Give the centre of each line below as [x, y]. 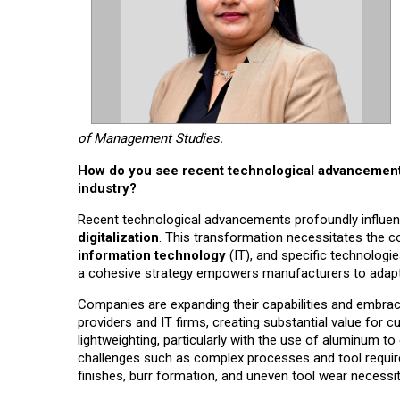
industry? [107, 189]
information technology [152, 256]
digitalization [118, 238]
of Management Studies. [150, 139]
